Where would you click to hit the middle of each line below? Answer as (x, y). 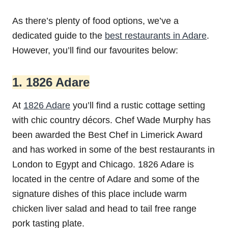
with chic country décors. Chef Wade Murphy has (111, 120)
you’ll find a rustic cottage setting (138, 106)
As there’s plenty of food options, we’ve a (95, 21)
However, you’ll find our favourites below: (95, 51)
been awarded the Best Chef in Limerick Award (107, 135)
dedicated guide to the (59, 36)
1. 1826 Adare (51, 82)
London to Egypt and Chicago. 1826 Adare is (103, 165)
